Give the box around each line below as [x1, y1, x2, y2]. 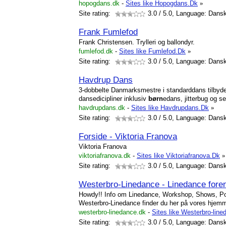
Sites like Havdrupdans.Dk [131, 104, 209, 111]
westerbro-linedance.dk [79, 208, 146, 216]
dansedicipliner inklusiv [79, 95, 148, 102]
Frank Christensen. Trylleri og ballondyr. [79, 38, 195, 46]
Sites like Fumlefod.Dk [119, 47, 186, 55]
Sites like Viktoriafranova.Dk [137, 152, 220, 159]
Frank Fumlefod [79, 27, 138, 37]
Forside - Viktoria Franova [79, 131, 177, 141]
